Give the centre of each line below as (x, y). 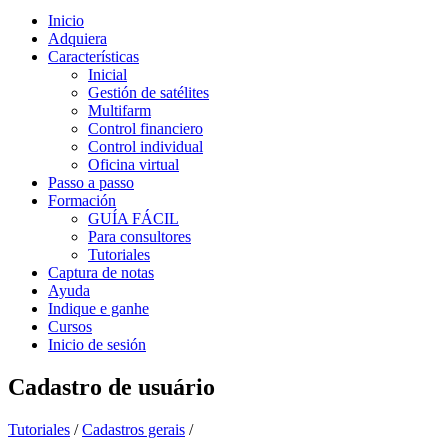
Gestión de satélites (148, 92)
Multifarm (119, 110)
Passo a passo (91, 182)
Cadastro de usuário (111, 386)
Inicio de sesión (97, 344)
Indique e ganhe (98, 308)
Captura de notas (101, 272)
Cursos (70, 326)
